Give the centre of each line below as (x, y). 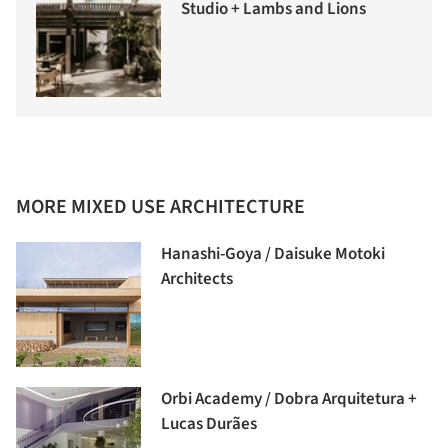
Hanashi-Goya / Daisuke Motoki (273, 254)
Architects (197, 279)
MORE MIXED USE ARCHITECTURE (160, 207)
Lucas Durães (209, 424)
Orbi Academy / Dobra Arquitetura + (289, 399)
